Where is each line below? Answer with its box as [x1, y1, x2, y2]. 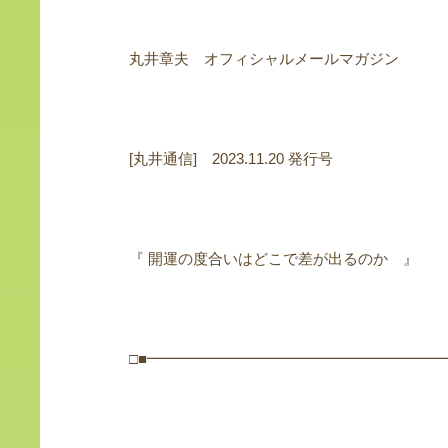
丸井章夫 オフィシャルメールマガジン [128, 50, 399, 68]
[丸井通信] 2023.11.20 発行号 [128, 150, 333, 168]
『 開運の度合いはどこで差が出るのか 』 [128, 250, 418, 268]
